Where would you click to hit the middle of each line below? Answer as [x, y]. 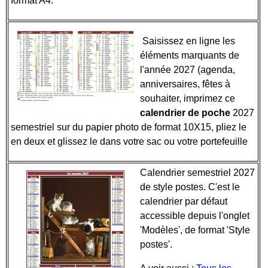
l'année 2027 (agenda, [188, 70]
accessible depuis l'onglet [195, 216]
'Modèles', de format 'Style [195, 230]
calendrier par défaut [184, 201]
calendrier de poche [185, 113]
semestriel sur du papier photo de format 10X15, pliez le [129, 127]
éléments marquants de [190, 55]
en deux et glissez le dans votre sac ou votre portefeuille [132, 141]
